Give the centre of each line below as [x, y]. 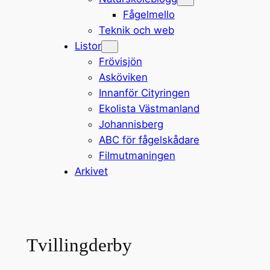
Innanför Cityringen [144, 93]
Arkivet [91, 171]
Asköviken [123, 77]
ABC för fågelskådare [149, 140]
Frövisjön [120, 61]
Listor [88, 46]
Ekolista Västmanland [149, 108]
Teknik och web [136, 30]
